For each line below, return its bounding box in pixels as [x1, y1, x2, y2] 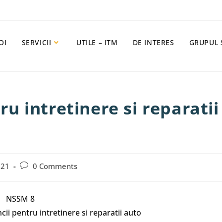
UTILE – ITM [76, 38, 118, 47]
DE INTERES [132, 38, 174, 47]
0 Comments [33, 162, 77, 171]
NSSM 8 [5, 193, 35, 204]
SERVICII [21, 38, 52, 47]
